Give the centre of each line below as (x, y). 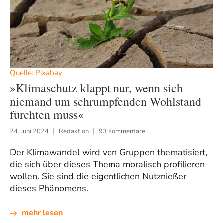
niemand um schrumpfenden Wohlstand (106, 101)
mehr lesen (42, 213)
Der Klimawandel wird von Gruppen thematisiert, (109, 153)
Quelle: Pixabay (36, 73)
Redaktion (74, 132)
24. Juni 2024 (29, 132)
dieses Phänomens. (49, 188)
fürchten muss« (47, 115)
